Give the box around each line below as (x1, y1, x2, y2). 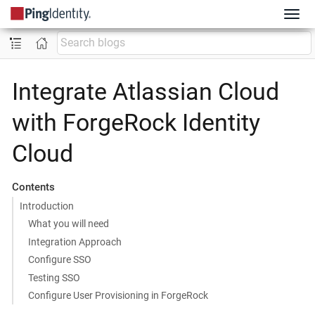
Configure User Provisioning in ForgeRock (28, 290, 209, 301)
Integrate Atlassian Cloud (12, 77, 279, 105)
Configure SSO (28, 254, 92, 265)
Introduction (19, 200, 74, 212)
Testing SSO (28, 271, 81, 283)
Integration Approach (28, 236, 122, 247)
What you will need (28, 218, 110, 229)
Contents (11, 181, 55, 193)
